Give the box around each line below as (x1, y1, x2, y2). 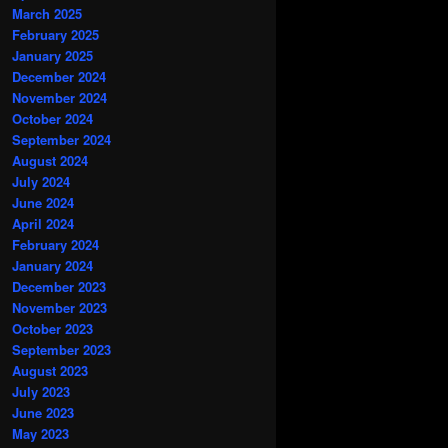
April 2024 (12, 214, 74, 234)
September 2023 (12, 340, 111, 360)
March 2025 (12, 4, 82, 24)
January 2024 (12, 256, 93, 276)
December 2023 (12, 277, 106, 297)
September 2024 (12, 130, 111, 150)
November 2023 (12, 298, 107, 318)
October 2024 (12, 109, 93, 129)
